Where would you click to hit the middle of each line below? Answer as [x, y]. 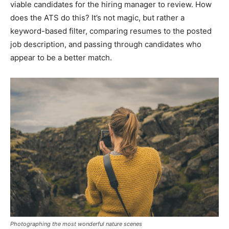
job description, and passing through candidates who [106, 44]
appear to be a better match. [61, 57]
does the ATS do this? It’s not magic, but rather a [97, 17]
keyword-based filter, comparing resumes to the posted [111, 31]
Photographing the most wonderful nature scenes [76, 224]
